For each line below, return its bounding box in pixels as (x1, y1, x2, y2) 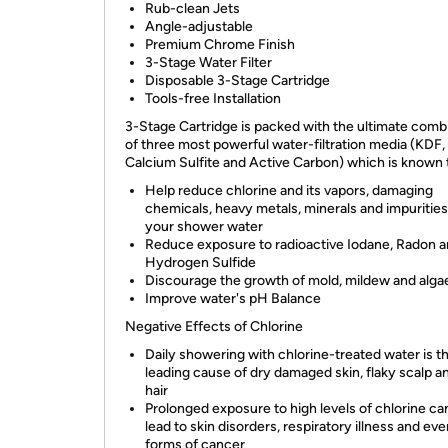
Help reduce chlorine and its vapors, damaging (145, 182, 433, 199)
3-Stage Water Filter (145, 54, 272, 71)
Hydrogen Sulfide (145, 254, 256, 271)
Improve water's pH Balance (145, 290, 321, 307)
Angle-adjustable (145, 18, 253, 35)
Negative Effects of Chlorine (125, 318, 303, 335)
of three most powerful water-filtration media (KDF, (125, 136, 445, 153)
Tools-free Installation (145, 90, 281, 107)
